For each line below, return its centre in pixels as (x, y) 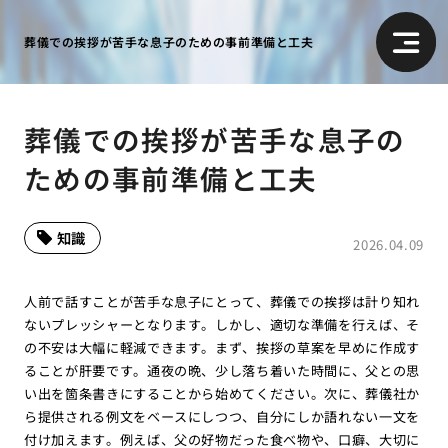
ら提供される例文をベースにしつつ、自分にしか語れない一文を (222, 416)
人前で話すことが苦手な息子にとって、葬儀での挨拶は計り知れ (222, 301)
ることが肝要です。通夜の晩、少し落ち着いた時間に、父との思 (222, 370)
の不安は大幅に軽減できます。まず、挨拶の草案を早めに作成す (222, 347)
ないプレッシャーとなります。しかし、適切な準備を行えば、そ (222, 324)
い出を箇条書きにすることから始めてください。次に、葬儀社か (222, 393)
